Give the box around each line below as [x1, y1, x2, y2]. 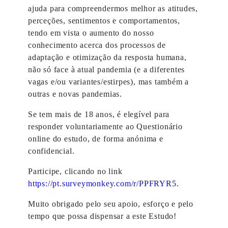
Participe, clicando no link [28, 167, 123, 176]
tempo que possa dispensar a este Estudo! [28, 212, 177, 220]
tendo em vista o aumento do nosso [28, 28, 154, 37]
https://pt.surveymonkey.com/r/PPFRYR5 [28, 179, 177, 188]
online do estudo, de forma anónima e [28, 134, 163, 143]
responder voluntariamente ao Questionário [28, 122, 183, 131]
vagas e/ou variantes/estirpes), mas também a [28, 77, 189, 86]
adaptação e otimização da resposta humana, [28, 53, 187, 62]
